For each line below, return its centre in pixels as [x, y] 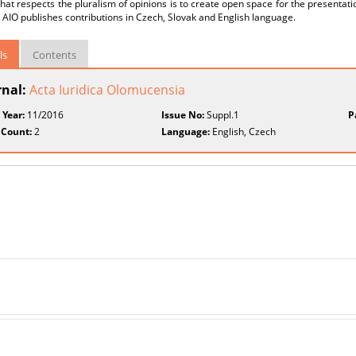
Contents [54, 55]
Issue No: [183, 115]
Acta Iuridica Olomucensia [107, 90]
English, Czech [243, 132]
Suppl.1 [222, 115]
